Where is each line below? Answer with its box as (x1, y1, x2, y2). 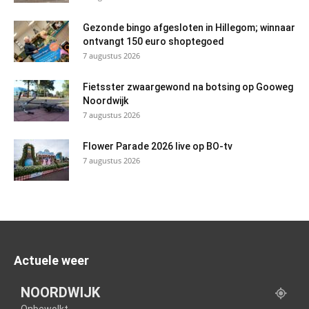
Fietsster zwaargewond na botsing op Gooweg (83, 81, 293, 93)
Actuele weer (14, 253, 89, 268)
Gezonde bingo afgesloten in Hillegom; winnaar (83, 22, 295, 34)
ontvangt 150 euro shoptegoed (83, 36, 224, 48)
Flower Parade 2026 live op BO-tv (83, 141, 232, 152)
